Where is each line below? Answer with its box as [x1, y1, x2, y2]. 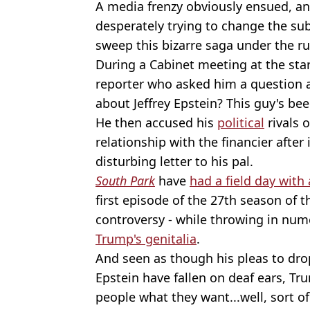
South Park [95, 172, 155, 189]
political [217, 114, 264, 131]
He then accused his [95, 114, 217, 131]
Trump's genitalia [95, 230, 197, 247]
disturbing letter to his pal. [95, 153, 253, 170]
